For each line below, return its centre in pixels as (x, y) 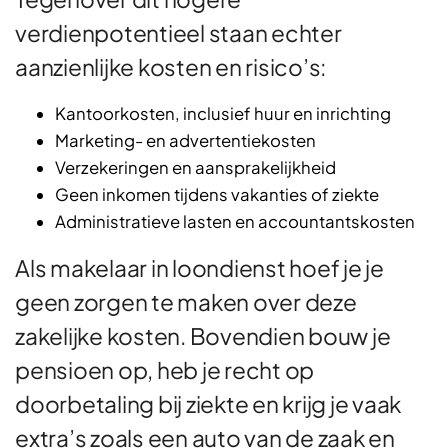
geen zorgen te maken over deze (186, 301)
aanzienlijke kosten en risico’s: (170, 66)
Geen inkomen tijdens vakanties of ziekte (217, 194)
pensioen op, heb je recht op (164, 369)
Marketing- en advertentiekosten (185, 140)
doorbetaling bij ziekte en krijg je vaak (208, 403)
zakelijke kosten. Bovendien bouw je (203, 335)
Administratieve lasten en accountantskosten (235, 221)
